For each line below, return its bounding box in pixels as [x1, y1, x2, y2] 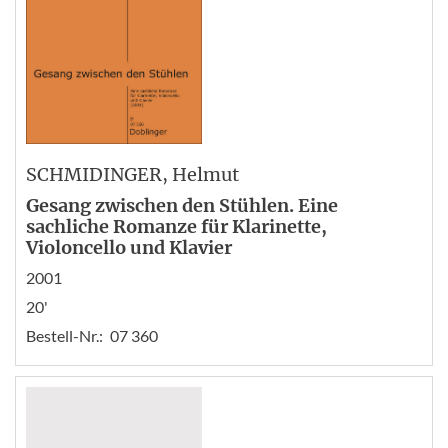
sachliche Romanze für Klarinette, [26, 214, 327, 238]
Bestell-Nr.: [26, 325, 103, 345]
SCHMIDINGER [26, 162, 162, 186]
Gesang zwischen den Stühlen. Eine [26, 193, 338, 217]
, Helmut [162, 162, 239, 186]
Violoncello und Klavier [26, 235, 232, 259]
